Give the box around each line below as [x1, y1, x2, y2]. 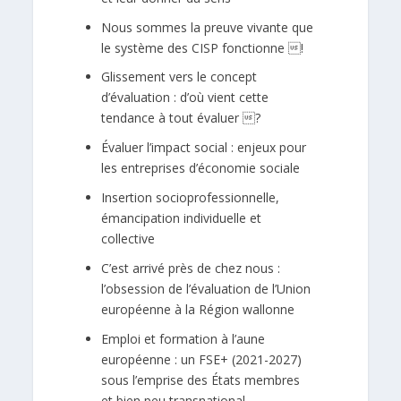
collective [101, 229, 156, 247]
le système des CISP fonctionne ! [101, 38, 304, 56]
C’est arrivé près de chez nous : [101, 259, 281, 277]
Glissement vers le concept [101, 68, 258, 86]
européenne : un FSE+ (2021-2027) [101, 350, 303, 368]
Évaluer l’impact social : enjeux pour [101, 139, 307, 157]
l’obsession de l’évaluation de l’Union [101, 279, 311, 297]
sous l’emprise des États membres [101, 371, 301, 388]
